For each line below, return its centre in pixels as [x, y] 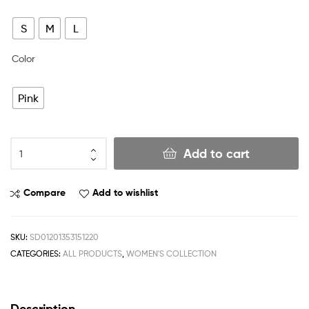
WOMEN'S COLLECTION [171, 254]
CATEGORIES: [37, 254]
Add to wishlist [125, 193]
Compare [44, 193]
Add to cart [217, 154]
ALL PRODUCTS [92, 254]
